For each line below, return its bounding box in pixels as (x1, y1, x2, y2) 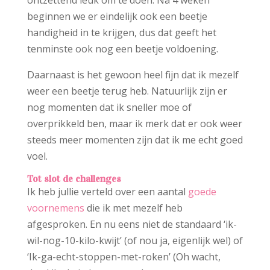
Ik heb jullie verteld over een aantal (27, 185, 188, 199)
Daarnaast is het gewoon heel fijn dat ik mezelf (27, 68, 239, 82)
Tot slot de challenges (27, 173, 121, 185)
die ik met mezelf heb (84, 201, 183, 215)
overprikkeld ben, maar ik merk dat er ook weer (27, 117, 242, 131)
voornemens (27, 201, 84, 215)
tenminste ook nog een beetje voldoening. (27, 42, 218, 56)
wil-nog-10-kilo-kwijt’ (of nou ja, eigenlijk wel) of (27, 234, 243, 248)
